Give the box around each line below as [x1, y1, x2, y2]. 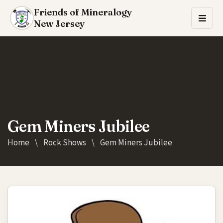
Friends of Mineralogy [34, 6, 132, 18]
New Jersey [34, 18, 85, 29]
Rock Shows [43, 137, 86, 149]
